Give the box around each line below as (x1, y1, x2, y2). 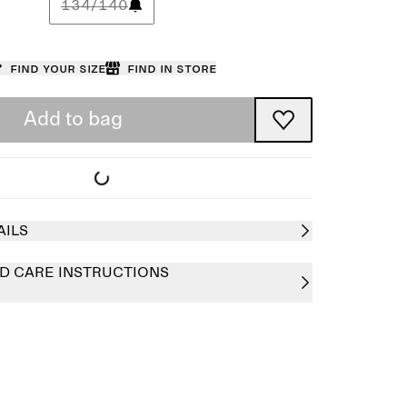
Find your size (9, 61, 105, 75)
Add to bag (23, 110, 123, 130)
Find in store (126, 61, 216, 75)
